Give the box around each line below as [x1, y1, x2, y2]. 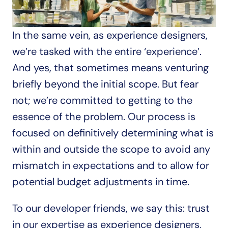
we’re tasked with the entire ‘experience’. [12, 45, 202, 58]
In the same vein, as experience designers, [12, 28, 208, 42]
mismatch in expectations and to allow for [12, 159, 209, 172]
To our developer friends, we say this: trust [12, 202, 210, 215]
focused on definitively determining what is [12, 126, 214, 139]
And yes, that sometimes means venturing [12, 61, 209, 74]
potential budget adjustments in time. [12, 175, 192, 188]
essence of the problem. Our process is [12, 110, 195, 123]
